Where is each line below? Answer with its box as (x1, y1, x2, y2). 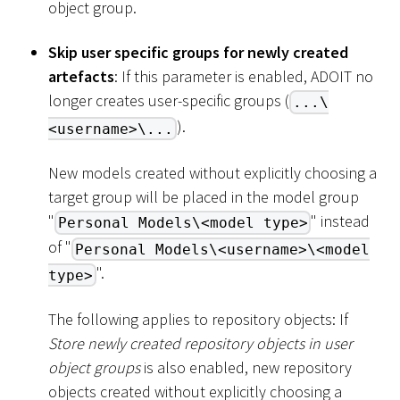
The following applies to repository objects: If (48, 308, 348, 329)
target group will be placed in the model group (48, 186, 359, 207)
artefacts (48, 65, 114, 87)
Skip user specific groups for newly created (48, 41, 348, 62)
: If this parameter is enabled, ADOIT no (114, 65, 373, 87)
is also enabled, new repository (140, 356, 352, 378)
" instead (311, 210, 371, 231)
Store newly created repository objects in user (48, 332, 353, 354)
